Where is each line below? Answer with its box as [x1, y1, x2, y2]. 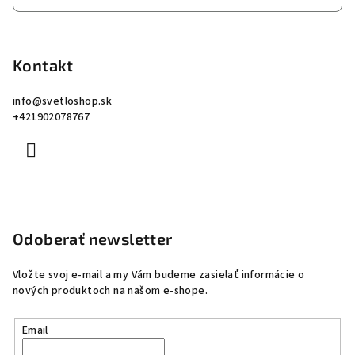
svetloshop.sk [42, 94, 113, 110]
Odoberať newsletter [13, 229, 173, 249]
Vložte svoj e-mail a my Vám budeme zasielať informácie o [13, 267, 305, 284]
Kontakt [13, 55, 74, 75]
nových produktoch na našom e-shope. [13, 283, 208, 300]
